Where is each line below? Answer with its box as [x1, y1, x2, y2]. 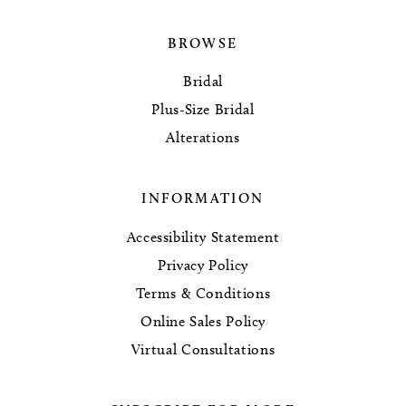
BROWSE [168, 34, 238, 52]
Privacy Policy [157, 256, 249, 275]
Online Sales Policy [140, 313, 266, 331]
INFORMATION [141, 189, 265, 208]
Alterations [166, 129, 240, 147]
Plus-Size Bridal [151, 101, 255, 119]
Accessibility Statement [126, 228, 280, 246]
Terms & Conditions [135, 285, 271, 303]
